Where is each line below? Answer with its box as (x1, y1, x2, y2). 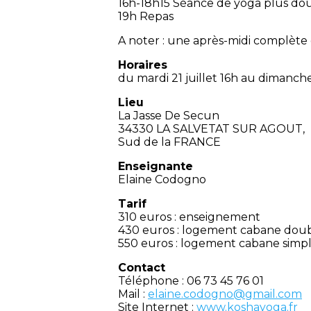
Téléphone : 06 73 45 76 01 (118, 274, 264, 288)
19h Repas (118, 10, 174, 24)
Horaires (118, 58, 167, 72)
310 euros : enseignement (118, 210, 260, 224)
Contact (118, 261, 165, 275)
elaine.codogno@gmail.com (148, 287, 302, 301)
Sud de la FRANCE (118, 135, 221, 149)
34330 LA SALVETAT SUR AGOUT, (118, 122, 305, 136)
